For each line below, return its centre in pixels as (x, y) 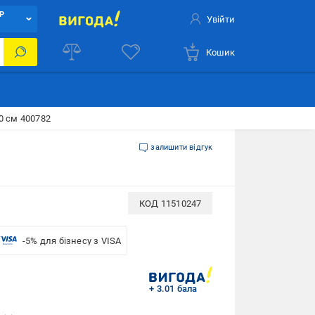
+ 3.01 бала (173, 289)
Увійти (221, 19)
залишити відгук (182, 147)
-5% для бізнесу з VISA (72, 240)
